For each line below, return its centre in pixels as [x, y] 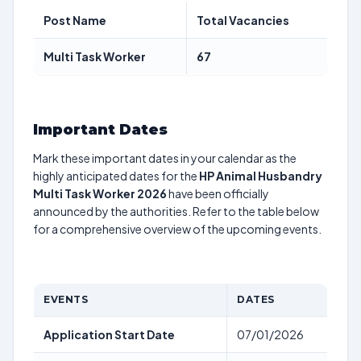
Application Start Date [109, 334]
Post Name [75, 20]
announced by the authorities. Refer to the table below [176, 211]
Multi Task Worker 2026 [100, 193]
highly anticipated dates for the [116, 176]
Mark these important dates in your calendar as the [165, 158]
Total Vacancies [243, 20]
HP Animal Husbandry [261, 176]
